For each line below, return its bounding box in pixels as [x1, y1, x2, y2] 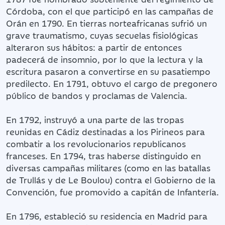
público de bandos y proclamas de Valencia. [6, 89, 187, 101]
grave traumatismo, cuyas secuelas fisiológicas [6, 29, 198, 41]
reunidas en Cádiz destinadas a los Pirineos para [6, 125, 205, 138]
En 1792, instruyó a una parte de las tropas [6, 113, 184, 126]
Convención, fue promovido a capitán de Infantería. [6, 185, 219, 198]
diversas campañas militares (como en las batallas [6, 161, 210, 174]
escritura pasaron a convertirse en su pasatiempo [6, 65, 210, 77]
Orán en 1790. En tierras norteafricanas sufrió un [6, 17, 207, 29]
